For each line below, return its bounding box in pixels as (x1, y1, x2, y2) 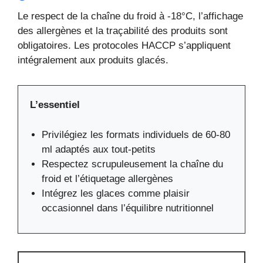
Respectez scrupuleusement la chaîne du (42, 158, 223, 170)
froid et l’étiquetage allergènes (42, 173, 173, 184)
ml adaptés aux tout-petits (42, 143, 156, 155)
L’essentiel (30, 99, 80, 111)
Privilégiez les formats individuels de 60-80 (42, 129, 230, 140)
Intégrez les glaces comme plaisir (42, 187, 190, 199)
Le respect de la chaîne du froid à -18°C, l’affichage (18, 11, 243, 22)
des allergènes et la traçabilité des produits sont (18, 25, 228, 37)
